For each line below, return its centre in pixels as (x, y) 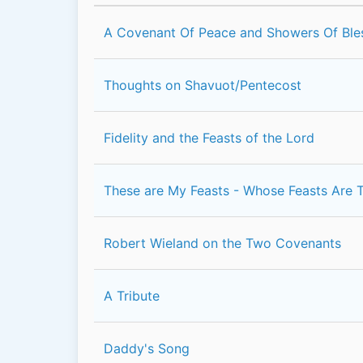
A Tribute (132, 296)
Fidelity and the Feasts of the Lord (209, 138)
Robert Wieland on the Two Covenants (222, 243)
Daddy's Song (147, 348)
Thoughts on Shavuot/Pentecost (203, 85)
